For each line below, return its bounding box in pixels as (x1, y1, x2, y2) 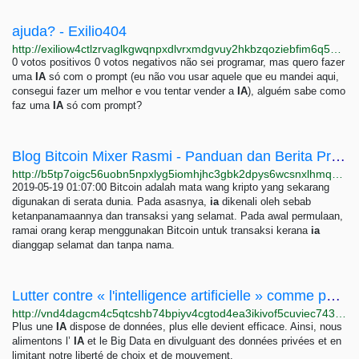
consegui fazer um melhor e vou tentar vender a (12, 85, 237, 97)
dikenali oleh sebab (219, 196, 311, 208)
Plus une (12, 321, 56, 333)
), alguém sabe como (248, 85, 345, 97)
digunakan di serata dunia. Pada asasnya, (12, 196, 210, 208)
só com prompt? (63, 99, 142, 111)
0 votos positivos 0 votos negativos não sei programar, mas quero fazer (12, 56, 345, 68)
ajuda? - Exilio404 (12, 23, 127, 39)
